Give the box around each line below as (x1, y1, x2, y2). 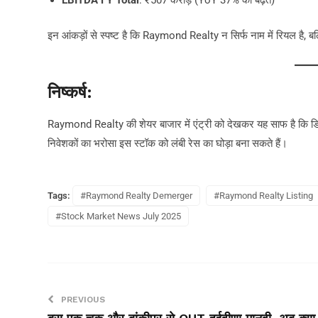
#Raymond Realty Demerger (80, 190, 192, 202)
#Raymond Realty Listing (214, 190, 313, 202)
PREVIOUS (61, 295, 105, 305)
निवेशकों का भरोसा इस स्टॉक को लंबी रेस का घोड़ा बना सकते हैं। (48, 137, 287, 150)
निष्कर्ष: (48, 82, 92, 103)
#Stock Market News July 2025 (55, 211, 181, 222)
